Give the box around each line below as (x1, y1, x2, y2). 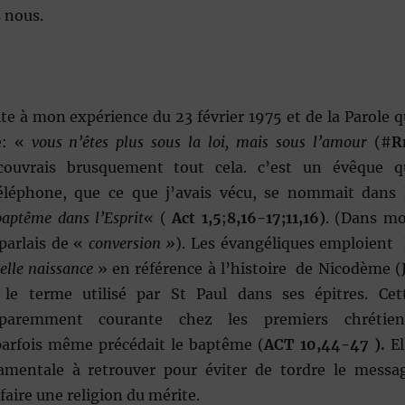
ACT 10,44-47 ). (264, 335, 391, 354)
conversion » (88, 234, 176, 253)
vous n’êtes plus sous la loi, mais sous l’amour (31, 133, 374, 152)
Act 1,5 (172, 209, 221, 228)
